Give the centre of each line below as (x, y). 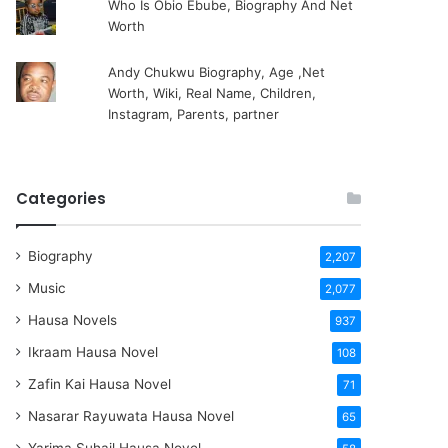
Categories (61, 198)
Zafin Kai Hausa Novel (100, 384)
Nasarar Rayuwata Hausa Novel (131, 416)
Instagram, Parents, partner (193, 114)
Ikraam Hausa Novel (93, 352)
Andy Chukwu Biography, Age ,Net (216, 72)
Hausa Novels (73, 320)
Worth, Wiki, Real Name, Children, (211, 93)
